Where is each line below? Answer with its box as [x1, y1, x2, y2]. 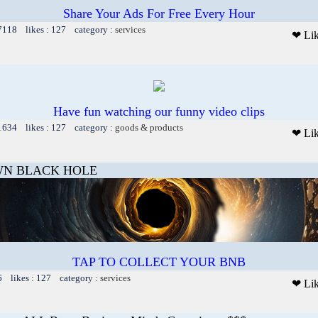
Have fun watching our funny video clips [53, 104, 265, 119]
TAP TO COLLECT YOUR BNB [72, 254, 246, 269]
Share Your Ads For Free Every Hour [63, 6, 255, 21]
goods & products [115, 121, 183, 133]
